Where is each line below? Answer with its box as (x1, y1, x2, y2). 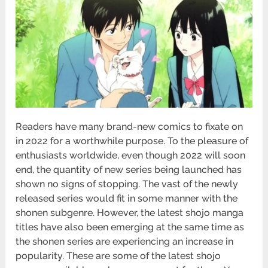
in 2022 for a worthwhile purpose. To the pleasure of (16, 135, 249, 147)
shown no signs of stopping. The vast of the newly (16, 178, 239, 190)
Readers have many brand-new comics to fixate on (16, 120, 243, 132)
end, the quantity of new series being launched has (16, 163, 242, 175)
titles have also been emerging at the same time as (16, 221, 245, 233)
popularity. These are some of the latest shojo (16, 249, 221, 261)
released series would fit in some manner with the (16, 192, 238, 204)
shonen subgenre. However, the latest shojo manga (16, 206, 244, 218)
